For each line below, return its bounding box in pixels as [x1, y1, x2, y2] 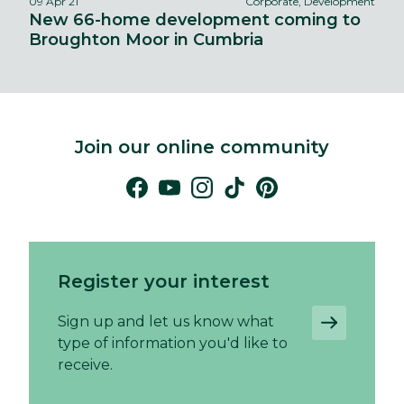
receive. [58, 355, 113, 373]
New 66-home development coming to [29, 9, 361, 30]
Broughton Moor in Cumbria [29, 29, 263, 50]
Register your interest [58, 270, 270, 292]
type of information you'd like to [58, 334, 288, 352]
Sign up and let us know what [58, 312, 274, 330]
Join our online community [75, 135, 329, 158]
